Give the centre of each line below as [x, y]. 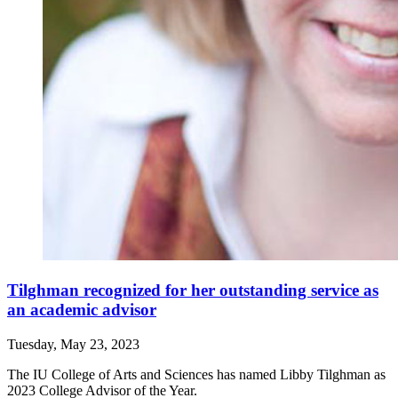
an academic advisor [82, 310]
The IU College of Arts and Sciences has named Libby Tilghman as [196, 374]
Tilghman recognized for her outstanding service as [193, 291]
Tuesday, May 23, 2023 [73, 344]
